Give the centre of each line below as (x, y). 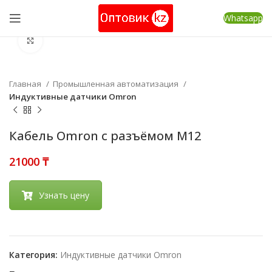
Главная (26, 84)
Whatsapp (243, 18)
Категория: (33, 254)
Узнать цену (64, 195)
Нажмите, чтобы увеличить (101, 41)
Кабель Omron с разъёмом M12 (105, 136)
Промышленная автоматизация (117, 84)
